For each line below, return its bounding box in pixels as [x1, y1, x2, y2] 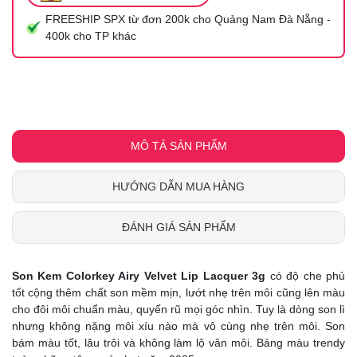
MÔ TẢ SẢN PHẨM [130, 139, 227, 152]
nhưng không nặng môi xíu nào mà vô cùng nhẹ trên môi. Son [12, 319, 345, 332]
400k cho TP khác [45, 29, 136, 42]
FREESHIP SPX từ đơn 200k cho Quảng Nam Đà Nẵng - [45, 12, 331, 25]
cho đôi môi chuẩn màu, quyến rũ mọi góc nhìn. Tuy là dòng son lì [12, 302, 345, 316]
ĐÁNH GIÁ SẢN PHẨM [121, 220, 236, 233]
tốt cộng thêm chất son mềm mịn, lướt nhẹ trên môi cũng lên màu [12, 285, 345, 299]
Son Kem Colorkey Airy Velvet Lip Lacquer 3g [12, 269, 266, 282]
